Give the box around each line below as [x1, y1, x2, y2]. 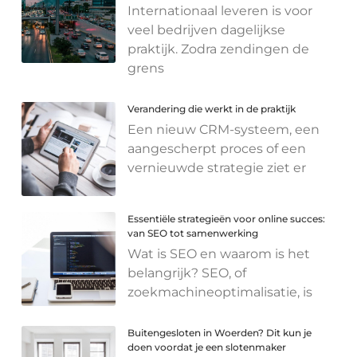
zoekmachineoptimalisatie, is [127, 284, 313, 300]
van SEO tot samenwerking [127, 226, 259, 239]
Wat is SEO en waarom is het [127, 245, 311, 261]
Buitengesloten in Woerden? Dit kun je [127, 326, 312, 339]
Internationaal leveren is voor [127, 3, 313, 19]
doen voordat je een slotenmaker [127, 340, 287, 353]
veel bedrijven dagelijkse [127, 22, 286, 38]
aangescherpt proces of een [127, 141, 307, 157]
